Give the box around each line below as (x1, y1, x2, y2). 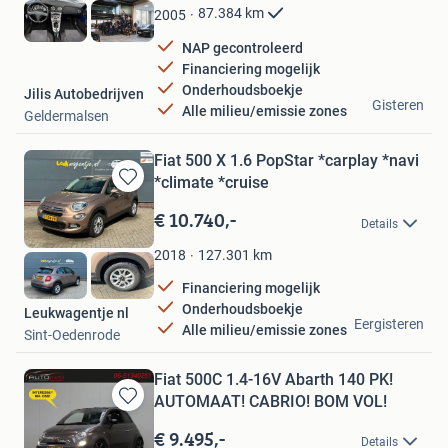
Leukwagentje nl (24, 305, 129, 322)
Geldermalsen (24, 108, 109, 125)
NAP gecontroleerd (182, 39, 303, 56)
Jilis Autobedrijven (24, 86, 144, 103)
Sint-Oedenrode (24, 327, 120, 344)
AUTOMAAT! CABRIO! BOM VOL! (154, 392, 387, 412)
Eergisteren (354, 316, 424, 333)
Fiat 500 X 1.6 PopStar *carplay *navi (154, 151, 419, 171)
